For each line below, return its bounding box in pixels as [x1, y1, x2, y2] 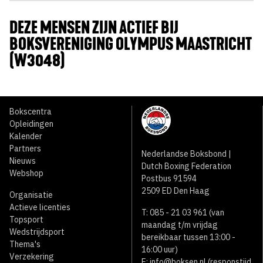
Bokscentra [9, 106, 52, 117]
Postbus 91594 [141, 173, 197, 184]
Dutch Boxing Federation [141, 161, 231, 171]
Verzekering [9, 251, 54, 262]
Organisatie [9, 190, 53, 200]
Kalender [9, 131, 42, 141]
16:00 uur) [141, 244, 178, 255]
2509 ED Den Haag [141, 186, 210, 196]
